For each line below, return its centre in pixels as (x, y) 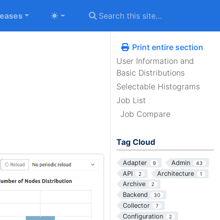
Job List (131, 100)
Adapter (135, 163)
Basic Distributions (151, 73)
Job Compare (145, 114)
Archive (134, 184)
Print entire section (167, 47)
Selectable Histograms (158, 86)
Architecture (175, 173)
